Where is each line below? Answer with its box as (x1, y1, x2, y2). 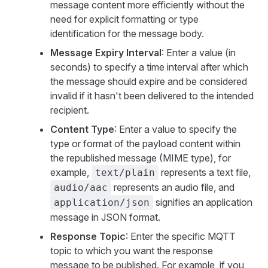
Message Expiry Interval (50, 47, 162, 59)
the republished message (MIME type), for (50, 152, 231, 164)
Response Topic (50, 230, 126, 242)
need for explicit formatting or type (50, 13, 199, 25)
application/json (54, 197, 150, 208)
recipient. (50, 104, 89, 116)
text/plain (95, 167, 155, 178)
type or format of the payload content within (50, 138, 240, 150)
